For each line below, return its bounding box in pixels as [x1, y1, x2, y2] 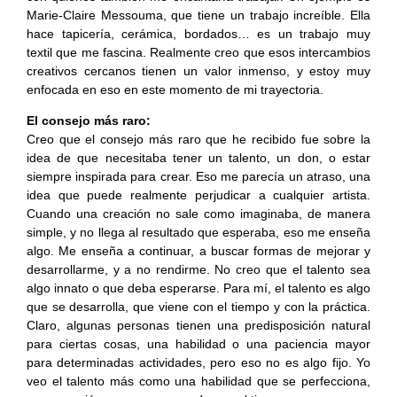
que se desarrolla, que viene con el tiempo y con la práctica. [27, 300, 370, 315]
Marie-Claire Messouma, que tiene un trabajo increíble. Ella [27, 8, 370, 23]
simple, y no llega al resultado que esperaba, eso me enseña [27, 225, 370, 240]
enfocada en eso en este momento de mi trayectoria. [27, 82, 323, 97]
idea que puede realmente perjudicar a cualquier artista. [27, 188, 370, 203]
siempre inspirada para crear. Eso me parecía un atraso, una [27, 169, 370, 184]
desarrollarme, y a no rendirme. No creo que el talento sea [27, 262, 370, 277]
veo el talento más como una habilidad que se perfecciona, [27, 374, 370, 389]
